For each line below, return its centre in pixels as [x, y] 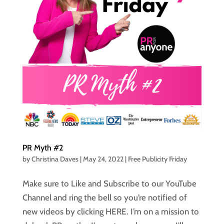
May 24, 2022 [103, 159]
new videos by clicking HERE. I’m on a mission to [110, 211]
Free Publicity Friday [157, 159]
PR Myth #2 [42, 147]
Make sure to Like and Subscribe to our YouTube [109, 183]
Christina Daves [55, 159]
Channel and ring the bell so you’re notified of [104, 197]
